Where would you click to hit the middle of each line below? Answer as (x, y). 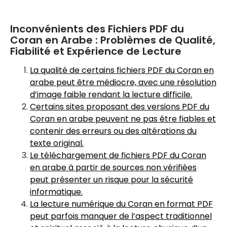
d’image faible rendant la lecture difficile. (111, 94)
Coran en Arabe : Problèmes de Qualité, (113, 40)
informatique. (56, 192)
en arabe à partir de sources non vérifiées (113, 167)
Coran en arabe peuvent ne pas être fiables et (123, 119)
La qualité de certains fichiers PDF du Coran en (122, 70)
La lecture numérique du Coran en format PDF (121, 204)
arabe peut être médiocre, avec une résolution (123, 82)
